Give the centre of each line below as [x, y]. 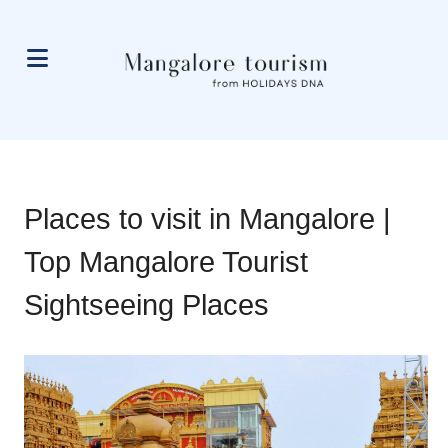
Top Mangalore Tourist [166, 262]
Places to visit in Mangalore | [207, 219]
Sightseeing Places [146, 305]
